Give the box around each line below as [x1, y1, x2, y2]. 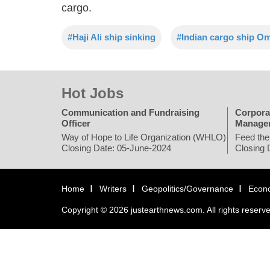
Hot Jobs [61, 85, 124, 102]
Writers [99, 184, 127, 194]
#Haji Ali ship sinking [67, 32, 155, 43]
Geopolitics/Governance [142, 184, 233, 194]
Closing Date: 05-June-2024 [61, 143, 171, 154]
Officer [61, 118, 90, 129]
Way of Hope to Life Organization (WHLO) [61, 132, 226, 143]
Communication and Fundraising [61, 107, 199, 118]
